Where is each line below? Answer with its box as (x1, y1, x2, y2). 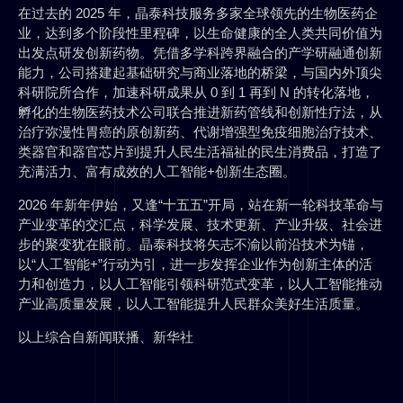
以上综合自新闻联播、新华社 (18, 329, 193, 345)
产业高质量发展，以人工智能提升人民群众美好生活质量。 (18, 296, 369, 312)
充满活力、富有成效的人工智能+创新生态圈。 (18, 164, 296, 180)
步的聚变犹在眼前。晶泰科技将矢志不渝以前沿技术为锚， (18, 237, 369, 253)
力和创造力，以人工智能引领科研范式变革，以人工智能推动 (18, 276, 382, 292)
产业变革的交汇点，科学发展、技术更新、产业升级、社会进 (18, 217, 382, 233)
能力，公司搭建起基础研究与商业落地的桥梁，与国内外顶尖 (18, 65, 382, 81)
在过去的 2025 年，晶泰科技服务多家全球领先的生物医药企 (18, 5, 378, 22)
